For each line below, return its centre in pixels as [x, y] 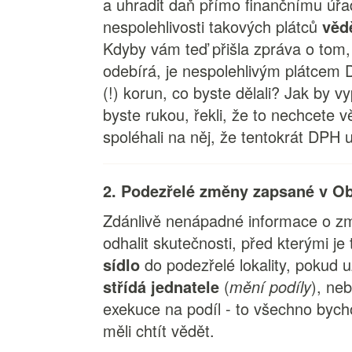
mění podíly [271, 286]
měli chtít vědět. [161, 330]
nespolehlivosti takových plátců [213, 26]
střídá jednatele [161, 286]
